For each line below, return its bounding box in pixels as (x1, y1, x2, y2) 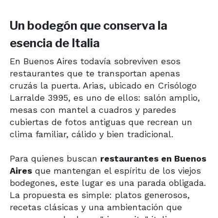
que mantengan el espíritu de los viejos (32, 165, 201, 176)
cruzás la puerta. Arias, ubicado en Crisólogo (10, 80, 197, 91)
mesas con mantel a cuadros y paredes (10, 104, 176, 115)
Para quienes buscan (10, 153, 100, 163)
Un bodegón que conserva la (10, 18, 167, 33)
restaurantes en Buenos (100, 153, 206, 163)
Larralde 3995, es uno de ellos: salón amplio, (10, 92, 200, 103)
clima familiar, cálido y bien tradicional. (10, 128, 173, 139)
